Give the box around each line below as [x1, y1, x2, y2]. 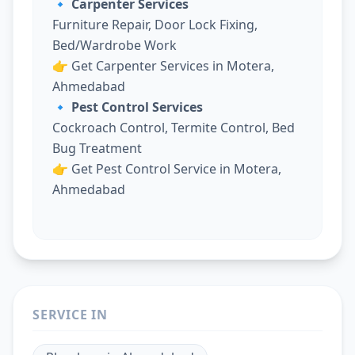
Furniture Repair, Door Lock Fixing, [52, 15, 258, 33]
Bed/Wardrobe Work [52, 36, 177, 54]
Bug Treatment [52, 139, 142, 157]
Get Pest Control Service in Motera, [71, 159, 281, 177]
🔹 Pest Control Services [52, 97, 203, 116]
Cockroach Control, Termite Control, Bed [52, 118, 295, 136]
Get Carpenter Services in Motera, [71, 56, 274, 74]
